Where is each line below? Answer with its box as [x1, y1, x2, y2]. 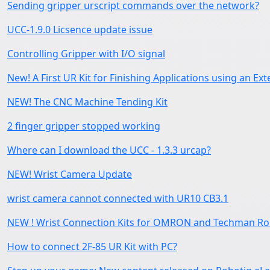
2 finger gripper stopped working [7, 119, 160, 133]
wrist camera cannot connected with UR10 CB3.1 [7, 191, 228, 205]
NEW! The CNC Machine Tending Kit [7, 95, 168, 108]
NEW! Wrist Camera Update [7, 167, 132, 181]
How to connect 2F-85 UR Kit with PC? [7, 239, 177, 253]
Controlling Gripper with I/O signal [7, 46, 165, 60]
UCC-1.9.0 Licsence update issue [7, 22, 152, 36]
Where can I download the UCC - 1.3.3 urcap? [7, 143, 211, 157]
